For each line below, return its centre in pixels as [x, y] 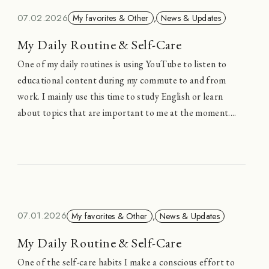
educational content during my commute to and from [122, 80]
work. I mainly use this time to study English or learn [120, 96]
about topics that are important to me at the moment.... [127, 112]
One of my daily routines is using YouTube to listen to [122, 64]
